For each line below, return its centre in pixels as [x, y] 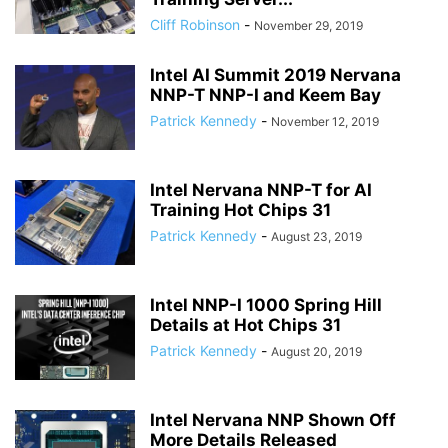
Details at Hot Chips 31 [245, 325]
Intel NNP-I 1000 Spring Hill [266, 305]
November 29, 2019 [308, 25]
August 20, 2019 [316, 351]
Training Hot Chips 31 [240, 210]
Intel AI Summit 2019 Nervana [275, 75]
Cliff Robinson [195, 24]
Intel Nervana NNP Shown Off [273, 420]
